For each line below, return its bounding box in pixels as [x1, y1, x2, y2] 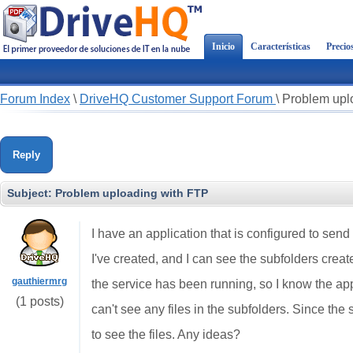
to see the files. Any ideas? [91, 328, 240, 341]
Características [251, 41, 310, 52]
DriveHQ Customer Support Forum [80, 92, 276, 106]
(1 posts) [15, 295, 64, 308]
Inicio [212, 41, 235, 52]
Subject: [7, 187, 55, 199]
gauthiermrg [12, 276, 67, 287]
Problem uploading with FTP [55, 187, 208, 199]
